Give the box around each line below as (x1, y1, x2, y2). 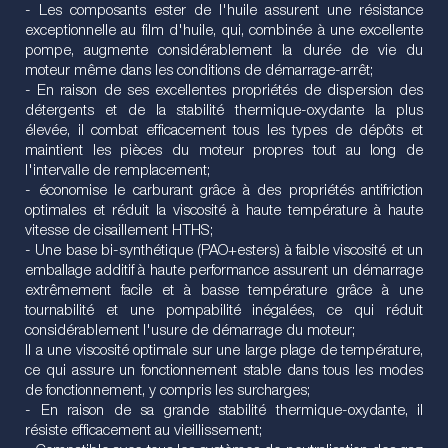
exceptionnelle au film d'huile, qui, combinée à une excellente (25, 23, 423, 39)
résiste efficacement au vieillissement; (25, 423, 262, 439)
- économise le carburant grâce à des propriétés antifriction (25, 183, 423, 199)
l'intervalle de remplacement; (25, 163, 210, 179)
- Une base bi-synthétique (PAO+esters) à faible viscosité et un (25, 243, 423, 259)
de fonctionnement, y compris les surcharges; (25, 383, 310, 399)
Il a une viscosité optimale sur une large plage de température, (25, 343, 423, 359)
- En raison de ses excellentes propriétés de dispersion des (25, 83, 423, 99)
